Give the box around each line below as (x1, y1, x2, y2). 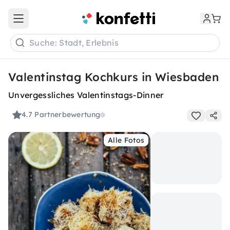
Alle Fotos (108, 136, 145, 145)
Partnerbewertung (34, 110, 101, 120)
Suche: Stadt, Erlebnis (29, 37, 119, 48)
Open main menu (17, 18, 79, 28)
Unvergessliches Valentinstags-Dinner (8, 90, 164, 100)
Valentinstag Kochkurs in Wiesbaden (8, 70, 219, 84)
